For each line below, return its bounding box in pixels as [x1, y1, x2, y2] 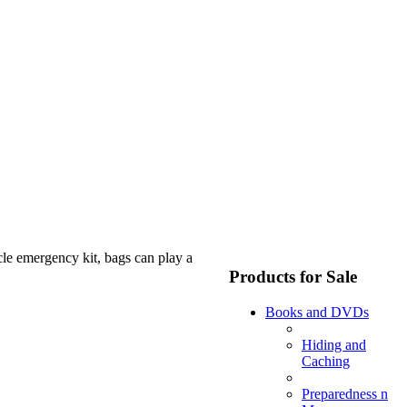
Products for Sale [229, 267, 357, 287]
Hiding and [302, 336, 366, 352]
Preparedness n [302, 385, 388, 402]
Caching [302, 352, 350, 369]
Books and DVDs [265, 303, 369, 320]
